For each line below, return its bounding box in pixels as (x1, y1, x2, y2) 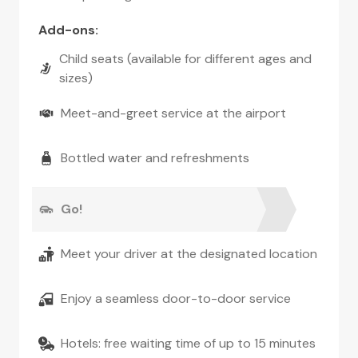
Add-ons (38, 22, 95, 39)
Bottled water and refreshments (61, 149, 249, 167)
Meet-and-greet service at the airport (61, 105, 286, 122)
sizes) (59, 70, 93, 87)
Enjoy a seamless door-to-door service (61, 290, 291, 308)
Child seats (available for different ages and (59, 50, 312, 68)
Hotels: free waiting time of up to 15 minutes (61, 335, 316, 352)
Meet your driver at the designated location (61, 245, 317, 263)
